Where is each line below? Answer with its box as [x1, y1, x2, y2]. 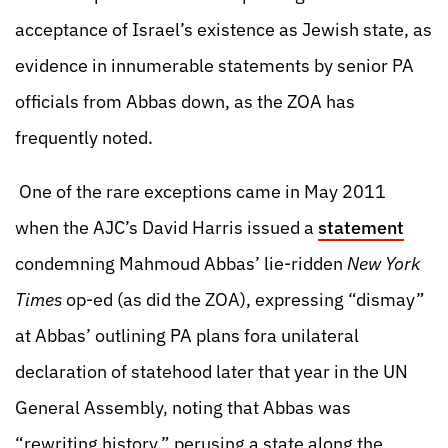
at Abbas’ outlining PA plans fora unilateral [15, 324, 359, 347]
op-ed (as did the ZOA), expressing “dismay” [62, 288, 425, 311]
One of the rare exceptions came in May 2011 [15, 180, 386, 203]
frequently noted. [15, 126, 153, 149]
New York [347, 252, 420, 275]
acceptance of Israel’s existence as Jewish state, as [15, 18, 432, 41]
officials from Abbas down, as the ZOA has [15, 90, 355, 113]
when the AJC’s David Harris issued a [15, 216, 318, 239]
